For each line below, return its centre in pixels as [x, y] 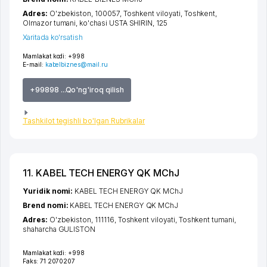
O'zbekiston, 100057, [86, 13]
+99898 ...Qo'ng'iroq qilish [77, 89]
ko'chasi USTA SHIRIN [116, 23]
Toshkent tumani [206, 220]
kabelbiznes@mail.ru [76, 64]
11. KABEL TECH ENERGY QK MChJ [101, 173]
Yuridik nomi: [49, 191]
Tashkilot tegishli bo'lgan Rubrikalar [84, 121]
